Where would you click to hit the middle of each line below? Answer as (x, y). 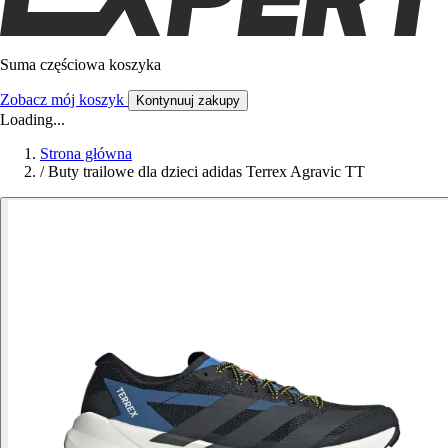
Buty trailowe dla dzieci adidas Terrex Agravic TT (206, 171)
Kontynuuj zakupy (188, 100)
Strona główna (86, 153)
